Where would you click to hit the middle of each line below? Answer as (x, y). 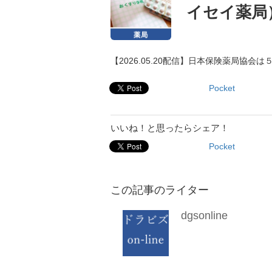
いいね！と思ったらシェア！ (170, 128)
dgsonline (204, 216)
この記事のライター (160, 190)
